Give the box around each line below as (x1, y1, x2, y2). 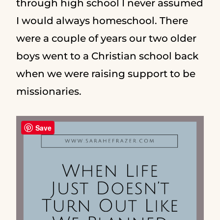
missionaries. (16, 85, 84, 97)
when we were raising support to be (16, 68, 195, 80)
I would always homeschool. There (16, 15, 188, 27)
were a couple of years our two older (16, 32, 196, 44)
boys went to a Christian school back (16, 50, 198, 62)
